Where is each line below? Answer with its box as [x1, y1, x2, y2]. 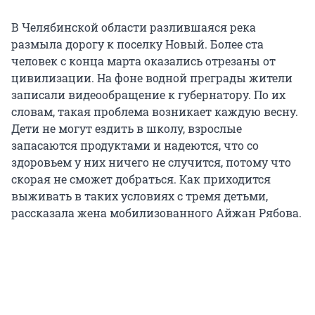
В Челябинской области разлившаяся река [11, 20, 256, 35]
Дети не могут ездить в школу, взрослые [11, 121, 242, 136]
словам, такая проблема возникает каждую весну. [11, 104, 298, 120]
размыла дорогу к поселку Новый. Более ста [11, 37, 264, 52]
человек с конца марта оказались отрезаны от [11, 53, 276, 69]
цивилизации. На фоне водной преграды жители [11, 70, 292, 86]
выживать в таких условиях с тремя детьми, [11, 188, 268, 204]
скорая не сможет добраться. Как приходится [11, 172, 271, 187]
